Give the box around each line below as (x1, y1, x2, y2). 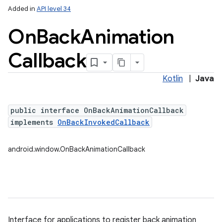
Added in (8, 4, 37, 13)
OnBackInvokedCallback (57, 117, 150, 127)
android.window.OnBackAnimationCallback (8, 145, 145, 154)
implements (10, 117, 57, 127)
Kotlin (163, 74, 183, 84)
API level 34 (37, 4, 71, 13)
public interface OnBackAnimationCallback (10, 106, 184, 115)
